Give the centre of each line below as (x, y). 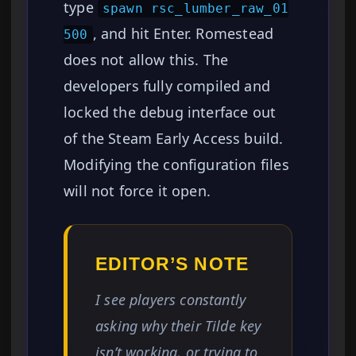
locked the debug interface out (170, 112)
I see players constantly (171, 300)
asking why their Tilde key (178, 326)
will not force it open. (137, 191)
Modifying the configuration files (176, 164)
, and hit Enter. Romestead (183, 33)
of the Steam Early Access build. (174, 138)
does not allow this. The (146, 60)
